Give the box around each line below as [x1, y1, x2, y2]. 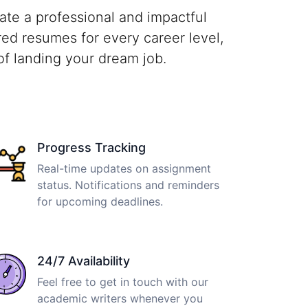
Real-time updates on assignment [37, 161, 211, 175]
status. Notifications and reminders [37, 177, 219, 192]
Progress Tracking [37, 140, 146, 155]
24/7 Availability [37, 253, 130, 268]
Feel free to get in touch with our [37, 274, 208, 289]
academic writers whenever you [37, 291, 203, 305]
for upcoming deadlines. [37, 194, 163, 208]
